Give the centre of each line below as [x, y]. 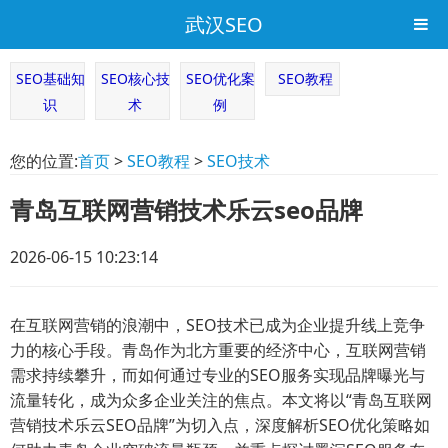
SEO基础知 [50, 78]
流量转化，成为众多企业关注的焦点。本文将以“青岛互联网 [221, 400]
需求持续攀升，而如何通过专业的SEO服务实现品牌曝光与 [217, 375]
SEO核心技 [135, 78]
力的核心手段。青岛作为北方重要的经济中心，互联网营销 [218, 350]
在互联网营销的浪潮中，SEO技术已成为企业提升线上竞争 [217, 325]
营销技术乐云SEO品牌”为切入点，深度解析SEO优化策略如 [220, 425]
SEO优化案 [220, 78]
